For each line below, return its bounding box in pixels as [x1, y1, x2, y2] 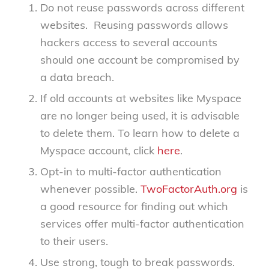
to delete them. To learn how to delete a [40, 126, 240, 141]
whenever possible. [40, 182, 141, 196]
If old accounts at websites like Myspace [40, 91, 241, 106]
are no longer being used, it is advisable [40, 109, 240, 123]
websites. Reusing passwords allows [40, 18, 228, 32]
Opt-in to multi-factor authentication [40, 165, 222, 179]
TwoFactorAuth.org [140, 182, 237, 196]
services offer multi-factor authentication [40, 217, 244, 231]
